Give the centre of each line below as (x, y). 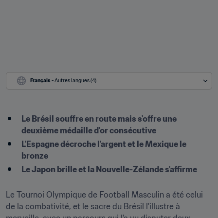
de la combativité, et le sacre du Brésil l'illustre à (93, 206)
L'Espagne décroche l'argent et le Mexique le (104, 144)
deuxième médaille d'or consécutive (89, 130)
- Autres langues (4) (74, 81)
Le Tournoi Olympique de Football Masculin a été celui (104, 195)
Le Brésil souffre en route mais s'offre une (99, 119)
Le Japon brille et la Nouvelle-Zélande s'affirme (109, 169)
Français (40, 81)
